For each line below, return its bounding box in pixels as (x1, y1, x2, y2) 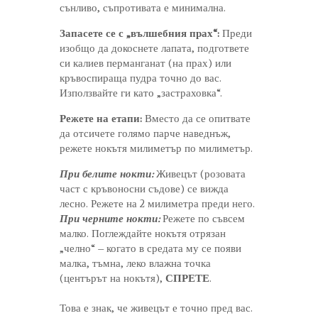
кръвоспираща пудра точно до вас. (60, 71, 221, 84)
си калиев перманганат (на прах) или (60, 56, 231, 70)
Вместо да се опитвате (142, 111, 251, 125)
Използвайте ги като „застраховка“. (60, 86, 222, 99)
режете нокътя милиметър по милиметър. (60, 141, 253, 155)
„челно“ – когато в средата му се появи (60, 241, 241, 255)
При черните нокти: (60, 212, 160, 225)
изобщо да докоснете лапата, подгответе (60, 41, 249, 55)
